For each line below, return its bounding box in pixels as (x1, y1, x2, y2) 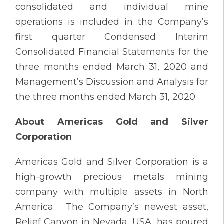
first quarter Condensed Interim (15, 31, 208, 42)
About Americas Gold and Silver (15, 116, 208, 127)
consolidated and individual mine (15, 1, 208, 12)
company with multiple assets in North (15, 186, 208, 197)
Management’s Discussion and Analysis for (15, 76, 208, 87)
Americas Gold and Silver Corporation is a (15, 156, 208, 167)
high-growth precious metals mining (15, 171, 208, 182)
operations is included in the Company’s (15, 16, 208, 27)
